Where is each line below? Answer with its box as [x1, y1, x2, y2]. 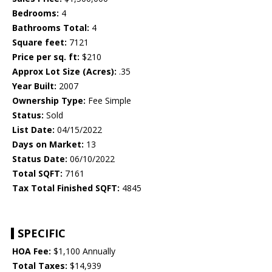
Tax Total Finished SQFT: [12, 182, 120, 194]
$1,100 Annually [51, 245, 115, 257]
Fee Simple [86, 95, 131, 107]
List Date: [12, 124, 55, 136]
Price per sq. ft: [12, 51, 80, 63]
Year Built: [12, 80, 56, 92]
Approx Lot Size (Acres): [12, 66, 117, 78]
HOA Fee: [12, 245, 51, 257]
